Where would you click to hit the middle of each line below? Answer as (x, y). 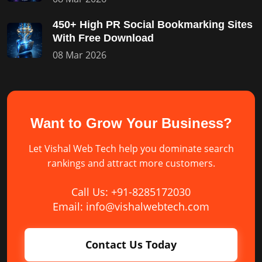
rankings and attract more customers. (131, 163)
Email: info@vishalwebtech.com (131, 206)
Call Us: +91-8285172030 (131, 192)
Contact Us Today (131, 244)
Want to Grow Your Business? (131, 123)
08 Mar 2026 (80, 55)
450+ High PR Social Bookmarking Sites (153, 25)
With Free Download (103, 38)
